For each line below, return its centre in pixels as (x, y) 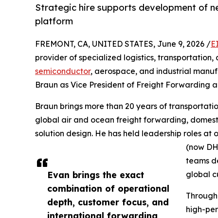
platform (54, 21)
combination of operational (108, 189)
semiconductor (63, 71)
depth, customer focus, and (108, 202)
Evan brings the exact (96, 175)
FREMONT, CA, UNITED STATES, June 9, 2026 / (123, 44)
